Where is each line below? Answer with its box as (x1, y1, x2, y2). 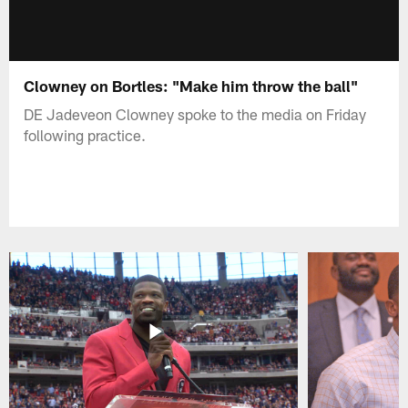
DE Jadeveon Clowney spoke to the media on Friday (24, 104, 367, 123)
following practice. (24, 125, 147, 144)
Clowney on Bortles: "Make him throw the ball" (24, 76, 359, 95)
